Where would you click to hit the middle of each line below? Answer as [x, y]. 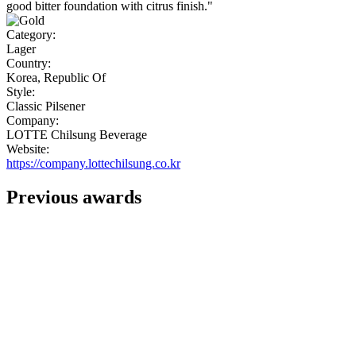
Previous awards [74, 197]
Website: [28, 149]
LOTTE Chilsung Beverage [77, 135]
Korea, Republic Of [56, 78]
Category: [31, 35]
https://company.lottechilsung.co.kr [93, 164]
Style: [21, 92]
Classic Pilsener [46, 106]
